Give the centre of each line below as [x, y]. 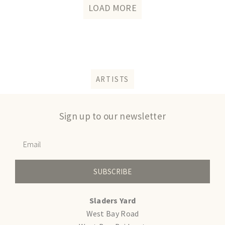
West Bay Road [113, 214]
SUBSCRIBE [113, 171]
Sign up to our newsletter [113, 116]
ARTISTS [113, 79]
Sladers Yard [113, 201]
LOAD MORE [113, 8]
